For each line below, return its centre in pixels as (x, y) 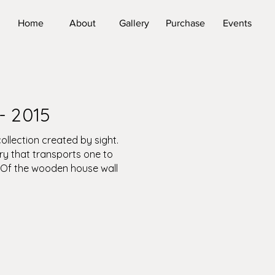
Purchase (185, 23)
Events (237, 23)
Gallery (134, 23)
